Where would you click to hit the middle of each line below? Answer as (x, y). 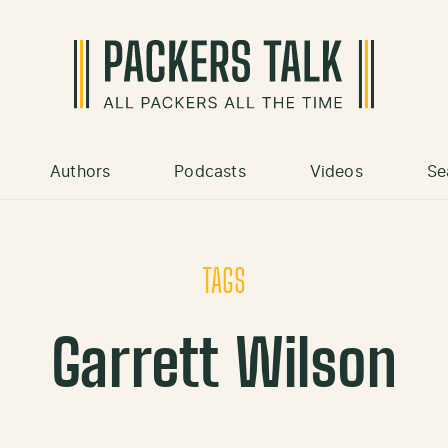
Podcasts (210, 172)
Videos (336, 172)
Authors (80, 172)
